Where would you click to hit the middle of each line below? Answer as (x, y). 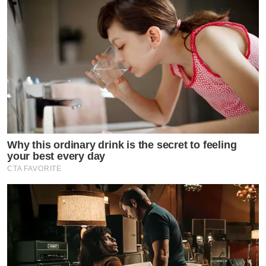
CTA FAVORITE (35, 168)
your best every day (56, 156)
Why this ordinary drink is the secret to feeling (122, 145)
